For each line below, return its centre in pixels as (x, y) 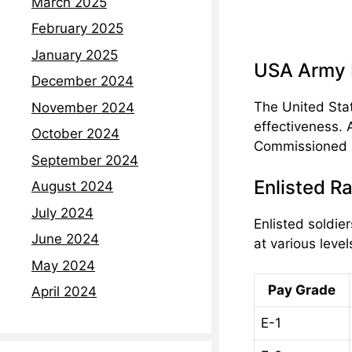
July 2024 (62, 213)
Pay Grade (301, 290)
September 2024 (85, 160)
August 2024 (72, 187)
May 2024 (63, 265)
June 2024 (65, 239)
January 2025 (75, 55)
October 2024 (75, 134)
